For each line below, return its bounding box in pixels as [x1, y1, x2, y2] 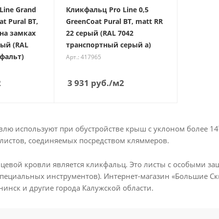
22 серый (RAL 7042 [66, 28, 133, 38]
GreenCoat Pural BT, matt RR [66, 17, 163, 26]
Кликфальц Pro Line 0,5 [66, 5, 149, 14]
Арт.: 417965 [66, 52, 101, 61]
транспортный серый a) [66, 40, 151, 49]
